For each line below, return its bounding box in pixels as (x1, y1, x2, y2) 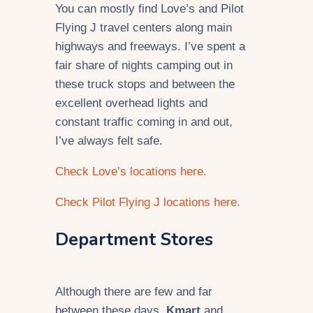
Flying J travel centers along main (55, 21, 232, 35)
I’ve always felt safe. (55, 134, 163, 148)
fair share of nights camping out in (55, 59, 233, 73)
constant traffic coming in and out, (55, 115, 233, 129)
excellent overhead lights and (55, 96, 208, 110)
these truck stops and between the (55, 78, 235, 92)
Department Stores (55, 227, 213, 252)
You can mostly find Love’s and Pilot (55, 2, 244, 16)
